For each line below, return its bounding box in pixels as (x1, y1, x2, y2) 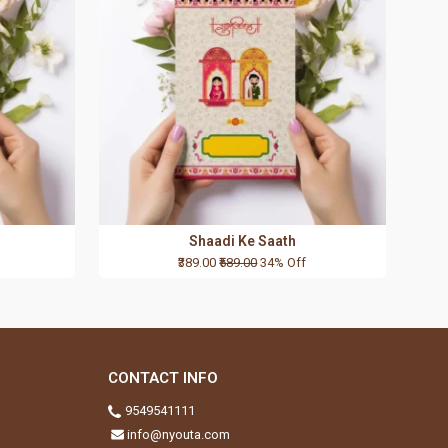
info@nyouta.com (126, 427, 230, 443)
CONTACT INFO (107, 369, 218, 388)
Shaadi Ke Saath (189, 233, 296, 250)
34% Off (260, 255, 307, 271)
